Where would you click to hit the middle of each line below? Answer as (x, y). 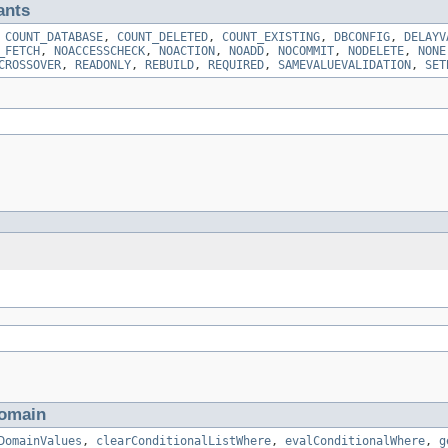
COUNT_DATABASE (54, 36)
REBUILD (169, 64)
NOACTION (187, 50)
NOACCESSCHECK (99, 50)
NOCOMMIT (306, 50)
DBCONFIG (362, 36)
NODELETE (376, 50)
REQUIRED (236, 64)
